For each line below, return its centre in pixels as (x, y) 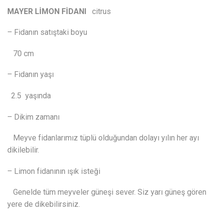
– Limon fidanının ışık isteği (54, 171)
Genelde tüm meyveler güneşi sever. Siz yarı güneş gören (107, 192)
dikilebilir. (23, 150)
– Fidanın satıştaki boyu (47, 32)
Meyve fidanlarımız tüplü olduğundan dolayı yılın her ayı (103, 138)
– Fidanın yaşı (31, 75)
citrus (101, 11)
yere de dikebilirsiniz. (44, 204)
